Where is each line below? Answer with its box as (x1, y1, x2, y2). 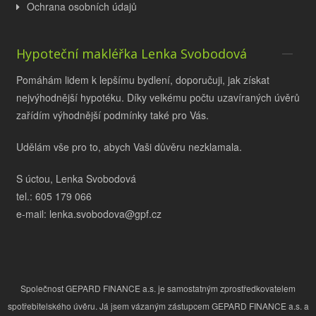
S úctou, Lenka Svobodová (16, 171, 136, 186)
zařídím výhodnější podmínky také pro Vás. (16, 107, 209, 122)
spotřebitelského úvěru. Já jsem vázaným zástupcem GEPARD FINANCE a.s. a (7, 299, 309, 312)
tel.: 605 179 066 (16, 188, 92, 203)
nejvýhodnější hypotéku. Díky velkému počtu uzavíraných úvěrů (16, 90, 300, 104)
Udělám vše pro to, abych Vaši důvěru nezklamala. (16, 139, 242, 154)
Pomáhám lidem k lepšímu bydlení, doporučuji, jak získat (16, 72, 269, 87)
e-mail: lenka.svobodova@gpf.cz (16, 206, 162, 221)
